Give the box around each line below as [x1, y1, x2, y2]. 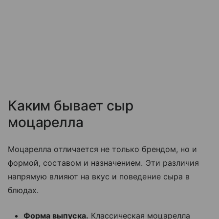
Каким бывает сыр [8, 97, 133, 114]
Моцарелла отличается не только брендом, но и [8, 144, 197, 154]
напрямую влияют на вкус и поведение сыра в [8, 172, 190, 182]
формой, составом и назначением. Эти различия [8, 158, 199, 168]
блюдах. [8, 185, 39, 196]
